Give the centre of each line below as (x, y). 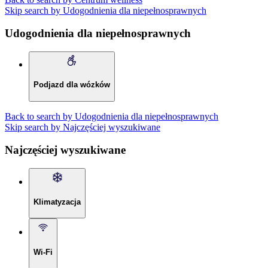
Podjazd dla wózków (72, 84)
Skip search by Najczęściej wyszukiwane (83, 127)
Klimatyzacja (57, 202)
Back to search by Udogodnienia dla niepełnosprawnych (112, 116)
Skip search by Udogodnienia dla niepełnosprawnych (106, 10)
